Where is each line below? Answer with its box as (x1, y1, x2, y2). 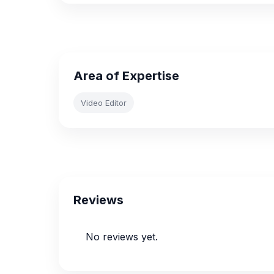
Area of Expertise (73, 68, 179, 83)
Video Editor (81, 98, 127, 108)
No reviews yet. (86, 231, 158, 243)
